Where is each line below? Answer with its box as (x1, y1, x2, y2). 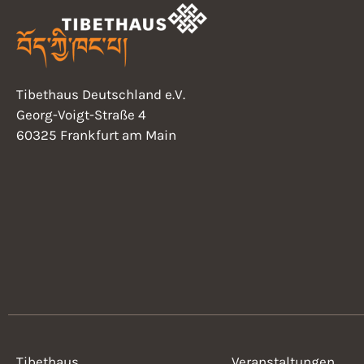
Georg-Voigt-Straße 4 (16, 106, 146, 123)
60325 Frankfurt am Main (16, 126, 176, 143)
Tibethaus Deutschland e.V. (16, 85, 185, 102)
